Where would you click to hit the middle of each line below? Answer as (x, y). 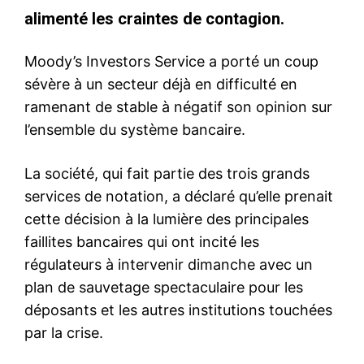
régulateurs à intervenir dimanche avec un (169, 264)
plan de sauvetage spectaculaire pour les (164, 287)
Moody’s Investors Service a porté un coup (171, 61)
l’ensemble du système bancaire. (135, 129)
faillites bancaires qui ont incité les (142, 241)
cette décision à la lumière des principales (167, 219)
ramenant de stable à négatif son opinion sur (178, 106)
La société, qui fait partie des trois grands (167, 173)
